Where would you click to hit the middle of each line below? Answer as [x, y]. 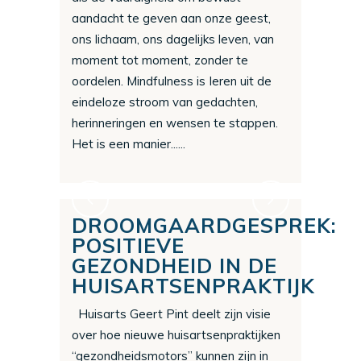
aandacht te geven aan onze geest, [171, 19]
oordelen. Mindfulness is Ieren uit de [172, 81]
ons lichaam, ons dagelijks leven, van [173, 39]
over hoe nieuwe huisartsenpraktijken [176, 335]
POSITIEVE [128, 246]
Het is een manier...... [129, 144]
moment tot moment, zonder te [160, 60]
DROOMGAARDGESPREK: [204, 226]
